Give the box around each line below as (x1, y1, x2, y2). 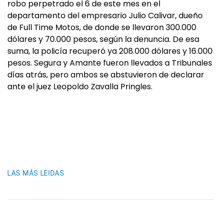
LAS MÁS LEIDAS (7, 169, 65, 177)
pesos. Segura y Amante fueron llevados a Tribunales (7, 57, 212, 69)
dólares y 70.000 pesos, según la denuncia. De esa (7, 34, 199, 45)
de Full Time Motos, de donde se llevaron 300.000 (7, 22, 196, 33)
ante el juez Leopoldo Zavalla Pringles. (7, 81, 152, 92)
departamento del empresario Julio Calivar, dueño (7, 10, 203, 21)
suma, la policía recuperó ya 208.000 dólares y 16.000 (7, 45, 213, 57)
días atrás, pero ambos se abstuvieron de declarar (7, 69, 204, 80)
